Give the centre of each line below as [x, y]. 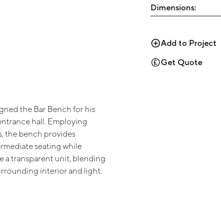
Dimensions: [174, 7]
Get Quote [182, 62]
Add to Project [189, 43]
